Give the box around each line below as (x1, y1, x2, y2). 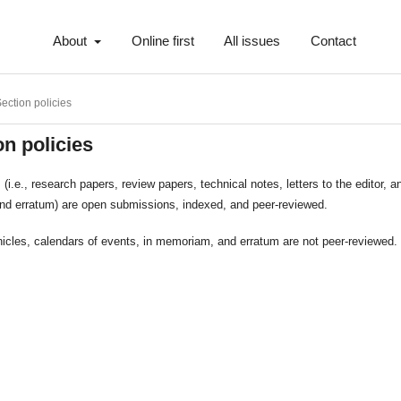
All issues (224, 34, 281, 49)
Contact (311, 34, 357, 49)
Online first (131, 34, 194, 49)
